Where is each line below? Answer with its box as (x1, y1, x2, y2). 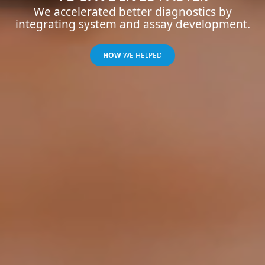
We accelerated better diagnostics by (33, 4, 232, 20)
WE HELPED (123, 50, 162, 60)
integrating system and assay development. (15, 16, 250, 32)
